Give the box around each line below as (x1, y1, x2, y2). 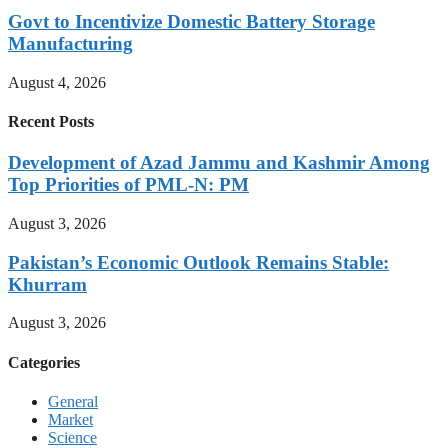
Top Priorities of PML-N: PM (8, 174, 249, 196)
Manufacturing (8, 33, 133, 55)
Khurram (8, 273, 87, 295)
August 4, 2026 (8, 73, 106, 91)
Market (48, 410, 93, 428)
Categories (8, 353, 80, 371)
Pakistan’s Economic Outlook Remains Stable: (8, 251, 389, 273)
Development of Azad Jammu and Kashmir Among (8, 152, 430, 174)
